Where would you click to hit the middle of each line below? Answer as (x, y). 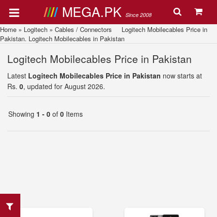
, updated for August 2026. (64, 86)
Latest (18, 76)
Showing (22, 114)
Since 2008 (138, 15)
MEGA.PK (93, 11)
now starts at (181, 76)
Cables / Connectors (83, 29)
